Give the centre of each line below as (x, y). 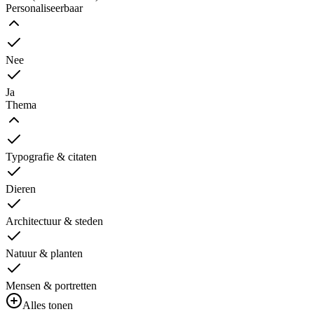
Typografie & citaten (51, 157)
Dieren (21, 189)
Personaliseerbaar (44, 8)
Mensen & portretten (51, 286)
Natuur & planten (44, 254)
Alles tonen (48, 306)
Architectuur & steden (54, 221)
